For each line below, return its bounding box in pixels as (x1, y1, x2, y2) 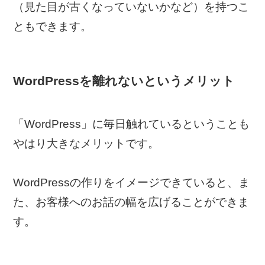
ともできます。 (13, 20, 92, 33)
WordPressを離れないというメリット (13, 74, 235, 88)
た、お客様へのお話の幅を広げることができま (13, 195, 250, 208)
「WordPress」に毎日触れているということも (13, 117, 250, 130)
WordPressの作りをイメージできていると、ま (13, 176, 250, 189)
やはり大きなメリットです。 (13, 137, 160, 150)
